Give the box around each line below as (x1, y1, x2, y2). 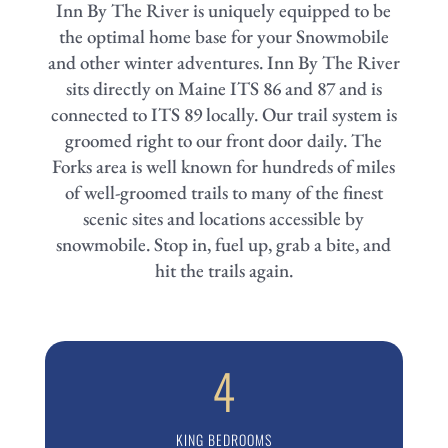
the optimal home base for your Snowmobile (58, 23, 389, 49)
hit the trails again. (154, 257, 293, 283)
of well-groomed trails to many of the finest (64, 179, 383, 205)
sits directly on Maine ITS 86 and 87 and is (65, 75, 382, 101)
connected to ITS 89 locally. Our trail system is (50, 101, 397, 127)
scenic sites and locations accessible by (83, 205, 365, 231)
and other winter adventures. (47, 49, 267, 75)
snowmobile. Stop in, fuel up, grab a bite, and (56, 231, 392, 257)
